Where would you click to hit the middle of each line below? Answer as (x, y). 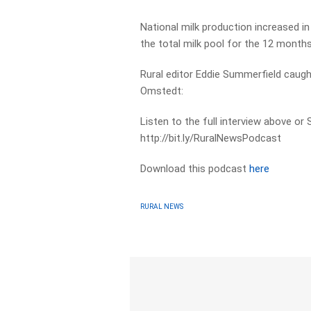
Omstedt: (162, 91)
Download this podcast (195, 169)
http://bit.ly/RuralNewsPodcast (211, 138)
